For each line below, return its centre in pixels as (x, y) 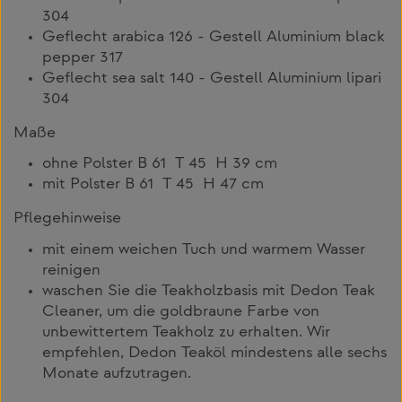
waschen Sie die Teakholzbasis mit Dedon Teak (209, 292)
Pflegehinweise (67, 219)
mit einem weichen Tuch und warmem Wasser (204, 251)
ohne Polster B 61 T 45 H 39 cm (160, 165)
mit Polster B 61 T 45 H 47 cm (153, 185)
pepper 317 (83, 58)
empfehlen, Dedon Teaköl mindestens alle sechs (214, 354)
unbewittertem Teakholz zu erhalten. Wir (186, 333)
